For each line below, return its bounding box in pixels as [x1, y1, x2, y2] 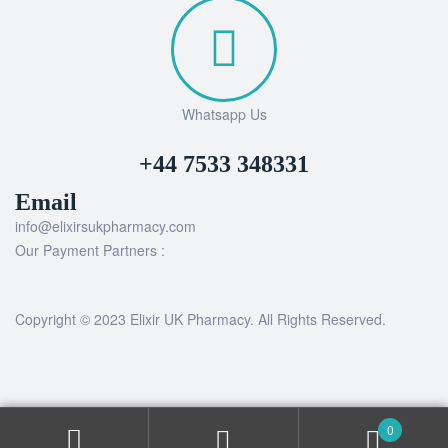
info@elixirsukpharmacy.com [15, 216, 196, 237]
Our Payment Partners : [15, 240, 165, 261]
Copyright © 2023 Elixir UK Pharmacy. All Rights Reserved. [15, 309, 386, 330]
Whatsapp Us [181, 104, 267, 125]
